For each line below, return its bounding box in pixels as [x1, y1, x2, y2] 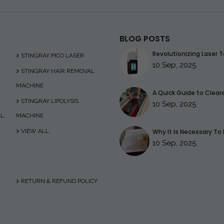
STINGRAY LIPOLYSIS [21, 97, 78, 104]
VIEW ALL [21, 127, 49, 134]
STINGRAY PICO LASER [21, 52, 84, 59]
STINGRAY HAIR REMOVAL [21, 67, 94, 74]
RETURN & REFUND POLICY [21, 177, 97, 184]
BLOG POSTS [119, 33, 170, 44]
